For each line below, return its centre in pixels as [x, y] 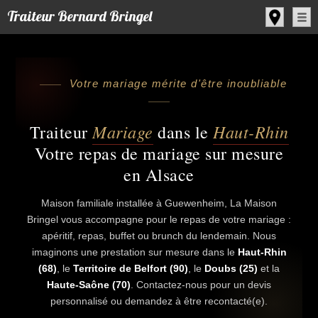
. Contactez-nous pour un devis [201, 285]
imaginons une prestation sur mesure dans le [135, 252]
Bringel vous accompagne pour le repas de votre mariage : [159, 219]
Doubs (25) [231, 268]
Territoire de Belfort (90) [131, 268]
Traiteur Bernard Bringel [79, 16]
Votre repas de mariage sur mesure [159, 153]
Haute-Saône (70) [89, 285]
